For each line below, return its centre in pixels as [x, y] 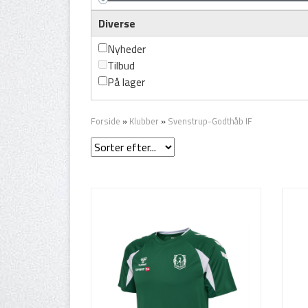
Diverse [117, 23]
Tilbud [121, 65]
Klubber [144, 121]
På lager [126, 82]
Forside [106, 121]
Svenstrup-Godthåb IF [210, 121]
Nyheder [126, 49]
